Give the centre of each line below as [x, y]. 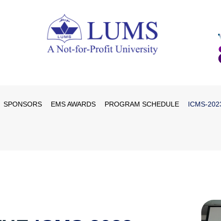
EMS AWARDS [73, 104]
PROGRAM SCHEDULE [142, 104]
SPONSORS [23, 104]
